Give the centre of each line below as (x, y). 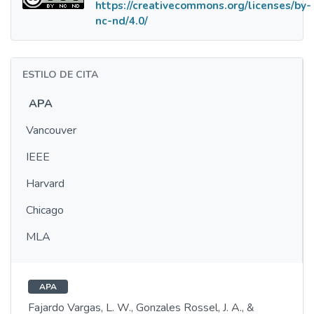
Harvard (45, 184)
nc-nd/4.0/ (122, 21)
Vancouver (51, 130)
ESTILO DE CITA (60, 75)
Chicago (45, 210)
